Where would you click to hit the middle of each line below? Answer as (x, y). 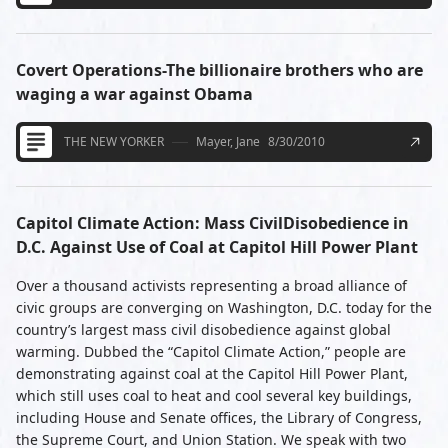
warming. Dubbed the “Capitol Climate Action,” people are (211, 351)
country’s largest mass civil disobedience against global (203, 329)
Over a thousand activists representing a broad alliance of (211, 285)
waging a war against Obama (134, 94)
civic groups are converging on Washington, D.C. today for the (224, 307)
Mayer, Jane (228, 141)
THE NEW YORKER (114, 141)
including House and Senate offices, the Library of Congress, (219, 417)
